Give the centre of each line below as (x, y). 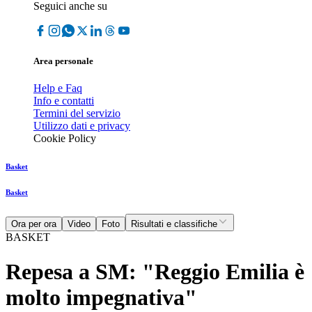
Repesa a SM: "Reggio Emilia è (155, 271)
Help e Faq (58, 88)
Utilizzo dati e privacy (82, 126)
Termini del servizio (77, 114)
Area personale (63, 61)
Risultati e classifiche (174, 224)
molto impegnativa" (101, 297)
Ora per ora (34, 224)
